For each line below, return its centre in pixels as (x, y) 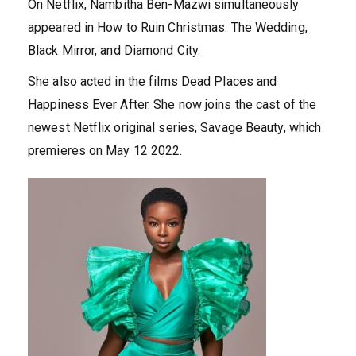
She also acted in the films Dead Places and (153, 82)
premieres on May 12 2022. (105, 151)
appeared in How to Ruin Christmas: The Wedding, (168, 28)
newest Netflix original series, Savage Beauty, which (175, 128)
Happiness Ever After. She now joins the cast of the (172, 105)
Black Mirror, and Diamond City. (114, 51)
